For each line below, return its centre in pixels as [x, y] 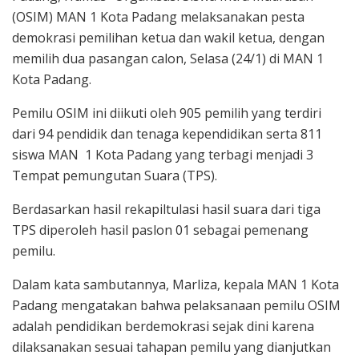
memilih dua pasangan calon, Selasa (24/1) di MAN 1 [168, 58]
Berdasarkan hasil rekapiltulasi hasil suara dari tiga [166, 209]
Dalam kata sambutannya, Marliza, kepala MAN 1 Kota [175, 284]
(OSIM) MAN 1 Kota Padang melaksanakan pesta [158, 16]
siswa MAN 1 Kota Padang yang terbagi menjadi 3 [163, 154]
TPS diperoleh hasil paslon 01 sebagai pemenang [160, 230]
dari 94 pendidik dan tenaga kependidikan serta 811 [167, 133]
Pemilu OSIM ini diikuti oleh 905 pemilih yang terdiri [167, 113]
